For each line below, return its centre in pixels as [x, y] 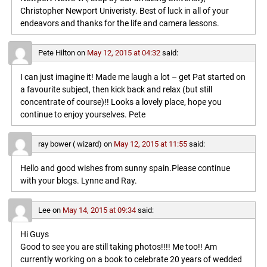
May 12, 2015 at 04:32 [123, 52]
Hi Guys [34, 235]
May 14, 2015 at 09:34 [99, 210]
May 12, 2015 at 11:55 [150, 144]
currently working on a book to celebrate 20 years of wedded [131, 260]
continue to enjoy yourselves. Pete [83, 114]
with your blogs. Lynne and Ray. [78, 181]
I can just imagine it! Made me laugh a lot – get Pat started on [133, 77]
